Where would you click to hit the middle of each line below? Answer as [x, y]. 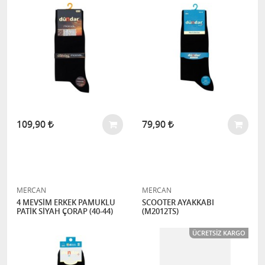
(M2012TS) [160, 211]
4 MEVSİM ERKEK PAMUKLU [66, 202]
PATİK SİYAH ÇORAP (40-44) [65, 211]
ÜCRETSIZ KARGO [219, 233]
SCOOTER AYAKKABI [178, 202]
